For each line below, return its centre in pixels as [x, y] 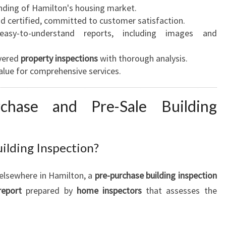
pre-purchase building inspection [156, 175]
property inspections [59, 58]
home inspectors [109, 190]
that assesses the [179, 190]
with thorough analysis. [143, 58]
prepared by [49, 190]
